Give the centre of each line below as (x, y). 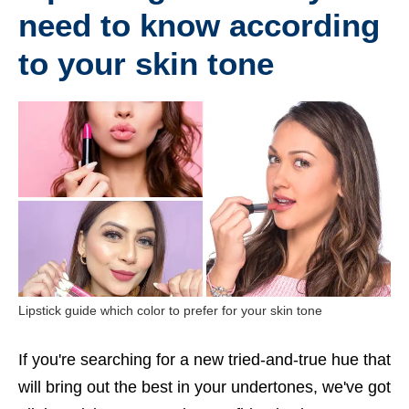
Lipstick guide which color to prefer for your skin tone (170, 310)
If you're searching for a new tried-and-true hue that (204, 359)
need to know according (199, 25)
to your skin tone (146, 63)
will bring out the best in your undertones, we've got (204, 387)
